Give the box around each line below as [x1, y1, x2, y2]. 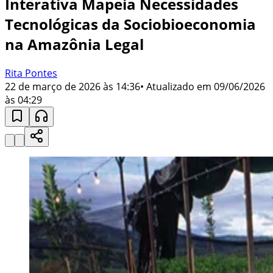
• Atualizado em [140, 79, 211, 93]
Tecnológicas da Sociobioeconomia [5, 13, 256, 34]
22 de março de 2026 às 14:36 [5, 79, 140, 93]
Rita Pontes [5, 66, 57, 80]
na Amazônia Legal [5, 34, 144, 54]
